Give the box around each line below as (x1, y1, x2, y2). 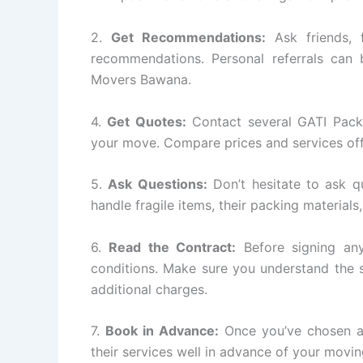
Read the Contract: (109, 238, 237, 255)
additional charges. (91, 280, 207, 297)
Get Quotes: (107, 113, 186, 130)
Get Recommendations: (111, 29, 267, 46)
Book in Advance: (105, 322, 220, 340)
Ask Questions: (108, 176, 207, 193)
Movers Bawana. (91, 71, 191, 88)
